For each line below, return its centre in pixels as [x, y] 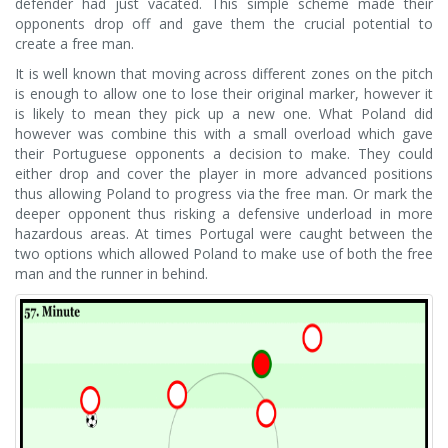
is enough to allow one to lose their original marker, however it [224, 93]
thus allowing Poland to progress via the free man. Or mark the [224, 193]
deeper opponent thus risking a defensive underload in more [224, 213]
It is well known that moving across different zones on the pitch [224, 73]
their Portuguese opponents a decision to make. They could [224, 153]
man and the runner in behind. [111, 273]
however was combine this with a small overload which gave [224, 133]
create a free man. [74, 43]
